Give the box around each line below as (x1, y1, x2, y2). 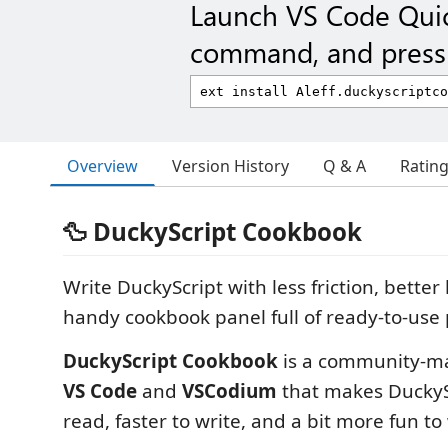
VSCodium (182, 378, 277, 404)
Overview (67, 154, 138, 177)
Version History (172, 155, 289, 177)
